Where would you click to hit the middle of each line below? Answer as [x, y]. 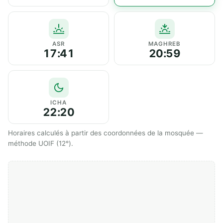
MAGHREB [165, 44]
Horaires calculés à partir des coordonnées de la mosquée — [106, 133]
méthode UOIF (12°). [41, 143]
